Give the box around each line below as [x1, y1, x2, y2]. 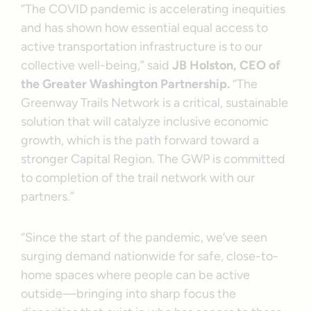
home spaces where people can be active [21, 267, 251, 283]
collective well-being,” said [21, 57, 170, 73]
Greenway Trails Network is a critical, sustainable [21, 94, 289, 110]
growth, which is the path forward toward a [21, 132, 260, 148]
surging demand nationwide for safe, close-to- [21, 248, 279, 264]
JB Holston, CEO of [169, 57, 281, 73]
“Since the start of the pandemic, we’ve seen [21, 229, 268, 245]
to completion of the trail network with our [21, 169, 255, 185]
